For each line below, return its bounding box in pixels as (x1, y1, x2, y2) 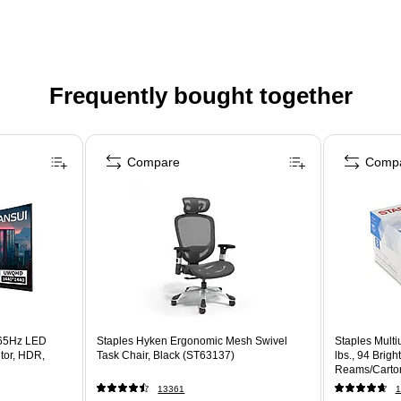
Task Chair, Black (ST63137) (97, 348, 235, 362)
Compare (127, 154, 181, 169)
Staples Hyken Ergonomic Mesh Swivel (97, 334, 288, 347)
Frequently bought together (48, 81, 353, 109)
